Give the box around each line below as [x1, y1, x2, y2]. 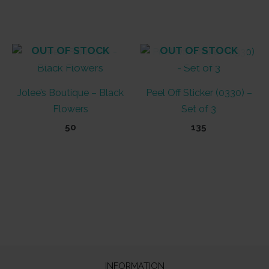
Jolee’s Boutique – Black [17, 86, 124, 98]
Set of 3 [181, 103, 216, 115]
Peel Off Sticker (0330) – [145, 86, 252, 98]
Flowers [52, 103, 88, 115]
